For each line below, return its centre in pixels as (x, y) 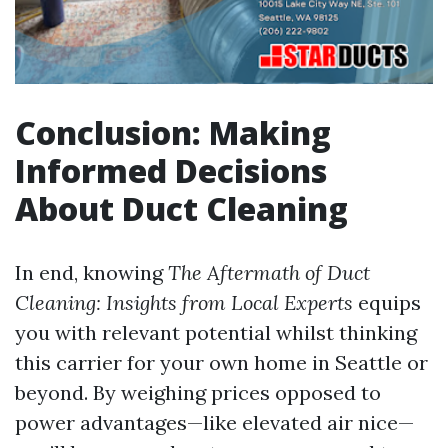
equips (387, 303)
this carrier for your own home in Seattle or (221, 363)
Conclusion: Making (173, 133)
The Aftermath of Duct (269, 273)
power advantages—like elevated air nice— (214, 423)
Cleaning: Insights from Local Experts (184, 303)
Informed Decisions (171, 171)
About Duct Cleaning (181, 209)
